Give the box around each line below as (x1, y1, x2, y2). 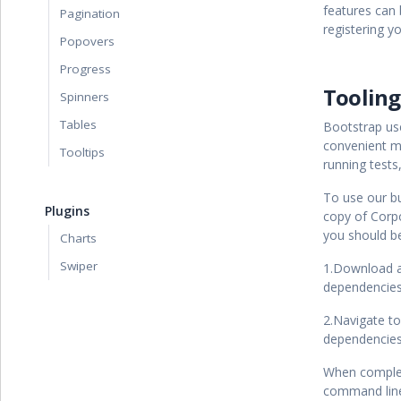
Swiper (60, 258, 98, 274)
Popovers (60, 33, 115, 49)
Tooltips (60, 144, 105, 160)
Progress (60, 61, 111, 77)
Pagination (60, 5, 120, 21)
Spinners (60, 89, 109, 105)
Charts (60, 230, 97, 246)
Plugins (45, 202, 90, 219)
